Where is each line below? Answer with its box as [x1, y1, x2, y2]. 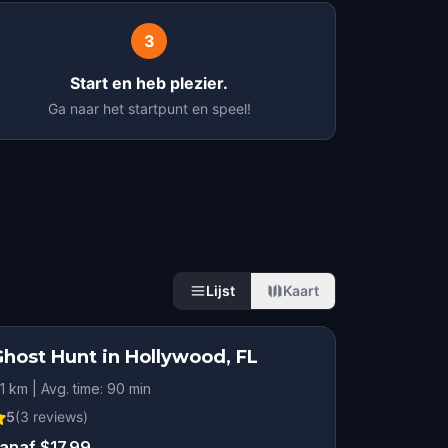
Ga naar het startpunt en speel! [47, 100, 251, 117]
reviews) [29, 408, 89, 425]
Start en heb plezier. [70, 73, 229, 93]
